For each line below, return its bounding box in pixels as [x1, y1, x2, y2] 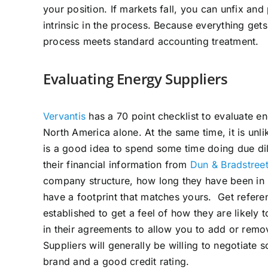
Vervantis [43, 110, 86, 123]
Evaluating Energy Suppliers [43, 69, 228, 89]
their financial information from [43, 159, 190, 171]
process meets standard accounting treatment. [43, 35, 259, 48]
